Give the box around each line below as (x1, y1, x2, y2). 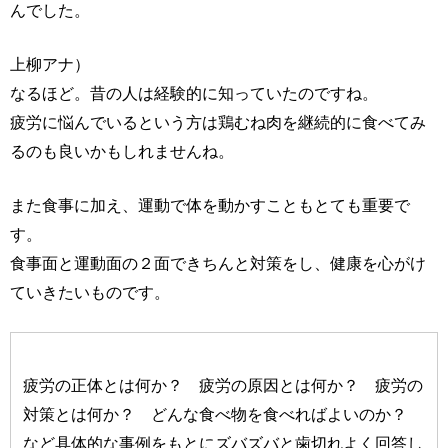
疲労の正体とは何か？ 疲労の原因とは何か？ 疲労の (23, 375, 424, 394)
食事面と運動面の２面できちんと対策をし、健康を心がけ (10, 254, 426, 273)
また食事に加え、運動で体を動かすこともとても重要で (10, 196, 410, 215)
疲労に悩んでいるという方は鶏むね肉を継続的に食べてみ (10, 113, 426, 132)
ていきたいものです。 (10, 283, 170, 302)
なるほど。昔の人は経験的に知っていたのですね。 (10, 84, 378, 103)
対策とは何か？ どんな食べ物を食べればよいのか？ (23, 404, 424, 423)
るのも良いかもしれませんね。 (10, 142, 234, 161)
